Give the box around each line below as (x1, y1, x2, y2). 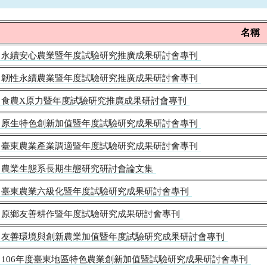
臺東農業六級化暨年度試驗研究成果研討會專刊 (1, 186, 189, 196)
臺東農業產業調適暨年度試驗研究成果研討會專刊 (1, 141, 198, 151)
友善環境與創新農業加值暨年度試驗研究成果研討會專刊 (1, 231, 225, 241)
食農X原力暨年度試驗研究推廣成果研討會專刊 (1, 95, 187, 105)
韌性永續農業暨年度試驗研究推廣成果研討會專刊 (1, 73, 198, 83)
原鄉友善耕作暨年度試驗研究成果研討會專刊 (1, 209, 180, 219)
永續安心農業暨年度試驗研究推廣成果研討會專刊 (1, 50, 198, 60)
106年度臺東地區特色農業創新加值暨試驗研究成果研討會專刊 (1, 254, 248, 264)
